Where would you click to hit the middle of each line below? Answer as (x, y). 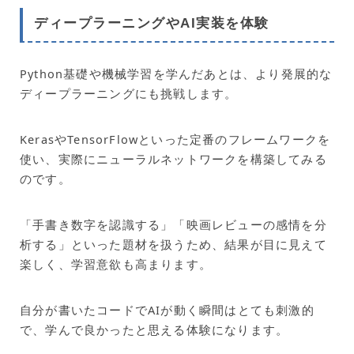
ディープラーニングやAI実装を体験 (152, 24)
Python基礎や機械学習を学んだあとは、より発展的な (176, 74)
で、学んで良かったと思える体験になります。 (154, 330)
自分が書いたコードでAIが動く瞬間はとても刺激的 (167, 310)
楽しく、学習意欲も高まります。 (116, 264)
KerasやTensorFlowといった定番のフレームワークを (175, 139)
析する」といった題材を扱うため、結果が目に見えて (173, 245)
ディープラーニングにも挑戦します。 (129, 94)
